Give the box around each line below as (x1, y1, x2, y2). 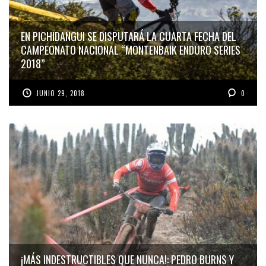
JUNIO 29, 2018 (36, 88, 85, 99)
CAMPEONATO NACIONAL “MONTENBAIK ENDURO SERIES (21, 42, 240, 58)
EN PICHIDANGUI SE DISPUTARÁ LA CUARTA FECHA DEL (21, 28, 236, 45)
